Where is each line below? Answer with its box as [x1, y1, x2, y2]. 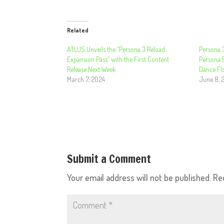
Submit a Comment [67, 151, 151, 166]
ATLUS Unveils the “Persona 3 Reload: [67, 45, 167, 53]
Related [67, 26, 89, 34]
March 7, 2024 [67, 75, 105, 83]
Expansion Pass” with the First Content [67, 55, 169, 63]
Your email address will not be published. [67, 172, 211, 183]
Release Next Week [67, 65, 116, 73]
